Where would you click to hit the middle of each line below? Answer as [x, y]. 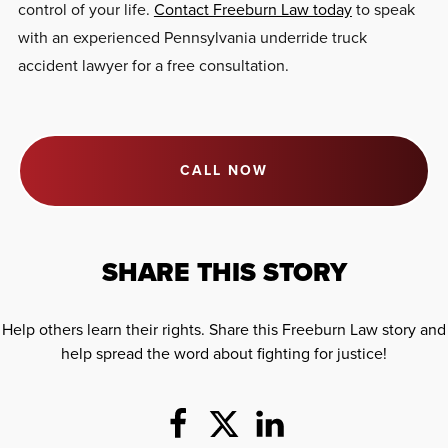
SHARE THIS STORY [224, 271]
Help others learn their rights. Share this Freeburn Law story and [224, 329]
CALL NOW [224, 170]
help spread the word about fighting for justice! [224, 353]
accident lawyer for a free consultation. [155, 65]
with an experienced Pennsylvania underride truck [192, 37]
